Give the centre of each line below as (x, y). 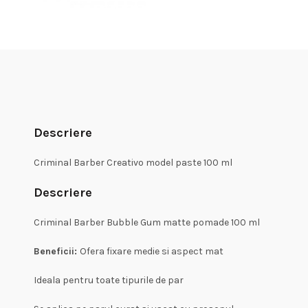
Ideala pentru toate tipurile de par (108, 280)
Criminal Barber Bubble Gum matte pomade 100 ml (146, 223)
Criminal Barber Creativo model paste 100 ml (133, 163)
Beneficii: (56, 252)
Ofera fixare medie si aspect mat (151, 252)
